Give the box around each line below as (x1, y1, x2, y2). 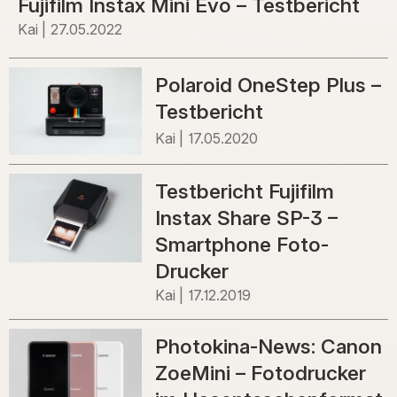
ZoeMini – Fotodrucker (154, 361, 366, 385)
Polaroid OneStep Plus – (154, 72, 381, 97)
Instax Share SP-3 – (154, 206, 338, 230)
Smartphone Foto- (154, 232, 329, 257)
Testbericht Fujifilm (154, 179, 334, 204)
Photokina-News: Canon (154, 334, 382, 359)
